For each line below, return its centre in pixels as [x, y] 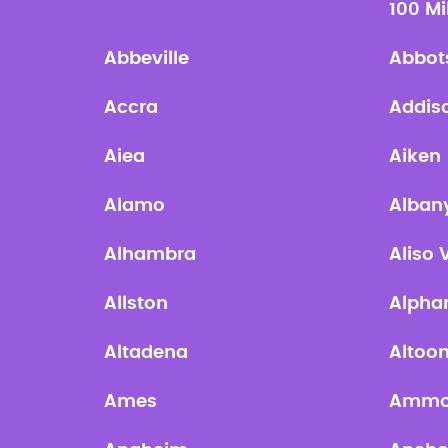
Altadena [146, 353]
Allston [136, 304]
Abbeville [147, 59]
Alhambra [150, 255]
